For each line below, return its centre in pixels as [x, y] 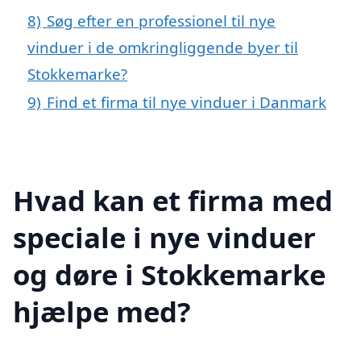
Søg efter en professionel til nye [161, 21]
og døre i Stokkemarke [169, 274]
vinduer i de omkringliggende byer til [163, 48]
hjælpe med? [102, 311]
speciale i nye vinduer [164, 237]
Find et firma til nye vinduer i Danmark [187, 102]
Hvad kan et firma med [173, 200]
